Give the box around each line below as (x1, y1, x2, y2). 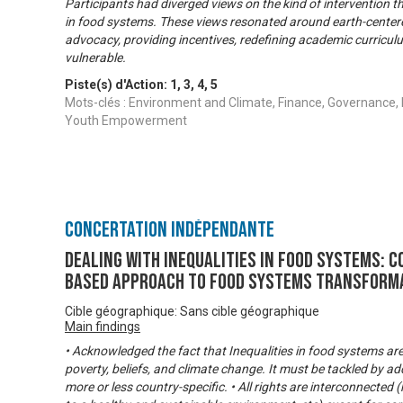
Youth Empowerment (65, 113, 187, 129)
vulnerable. (65, 50, 126, 66)
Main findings (65, 319, 140, 335)
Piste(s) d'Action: (65, 77, 170, 93)
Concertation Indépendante (65, 217, 274, 244)
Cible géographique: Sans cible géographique (65, 304, 319, 319)
